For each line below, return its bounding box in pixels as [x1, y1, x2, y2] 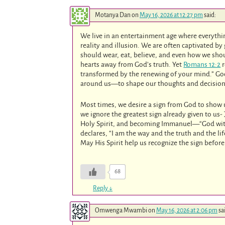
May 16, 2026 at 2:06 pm [156, 206, 217, 214]
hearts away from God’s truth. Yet [80, 60, 184, 68]
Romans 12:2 [183, 60, 221, 68]
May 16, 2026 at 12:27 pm [140, 11, 203, 19]
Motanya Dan [95, 11, 131, 19]
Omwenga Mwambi [95, 206, 147, 214]
